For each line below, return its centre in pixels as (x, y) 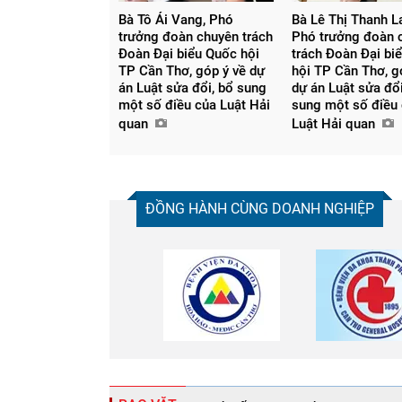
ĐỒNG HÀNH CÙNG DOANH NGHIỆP (260, 208)
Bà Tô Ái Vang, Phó (176, 19)
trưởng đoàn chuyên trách (196, 36)
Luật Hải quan (336, 123)
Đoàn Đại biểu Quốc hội (189, 53)
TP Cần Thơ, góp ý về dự (192, 70)
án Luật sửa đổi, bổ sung (192, 87)
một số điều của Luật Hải (194, 105)
